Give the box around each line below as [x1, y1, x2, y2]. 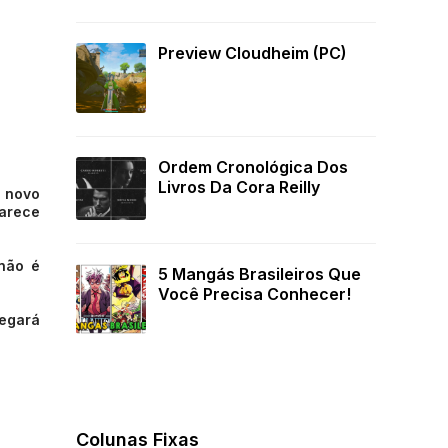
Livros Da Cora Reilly [158, 177, 320, 198]
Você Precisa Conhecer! [158, 284, 351, 305]
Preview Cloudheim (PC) [158, 43, 347, 64]
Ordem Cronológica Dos [158, 157, 348, 178]
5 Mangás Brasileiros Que [158, 264, 361, 285]
